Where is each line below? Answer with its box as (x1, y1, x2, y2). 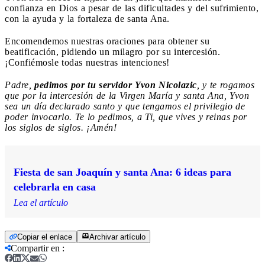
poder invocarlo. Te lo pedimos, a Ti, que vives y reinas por (5, 111, 247, 122)
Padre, (5, 79, 34, 90)
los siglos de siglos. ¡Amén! (5, 122, 117, 132)
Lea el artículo (14, 197, 68, 208)
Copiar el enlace (17, 232, 72, 241)
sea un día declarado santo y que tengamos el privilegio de (5, 101, 245, 111)
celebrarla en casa (14, 180, 96, 193)
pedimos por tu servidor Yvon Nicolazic (34, 79, 197, 90)
